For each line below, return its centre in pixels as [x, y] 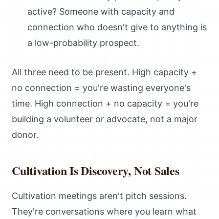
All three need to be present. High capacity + [104, 72]
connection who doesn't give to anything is [117, 27]
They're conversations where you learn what [104, 211]
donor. [25, 135]
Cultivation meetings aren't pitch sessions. [99, 196]
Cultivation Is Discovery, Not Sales [96, 170]
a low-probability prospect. [83, 43]
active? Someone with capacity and [101, 11]
